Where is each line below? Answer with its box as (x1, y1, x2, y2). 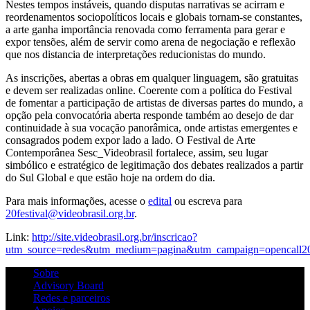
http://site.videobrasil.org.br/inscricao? (32, 230, 197, 243)
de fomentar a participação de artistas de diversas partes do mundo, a (6, 96, 303, 109)
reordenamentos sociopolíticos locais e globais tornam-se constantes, (6, 10, 302, 23)
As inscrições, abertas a (6, 71, 110, 84)
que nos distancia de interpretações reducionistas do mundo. (6, 48, 266, 60)
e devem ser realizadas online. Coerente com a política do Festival (6, 84, 292, 96)
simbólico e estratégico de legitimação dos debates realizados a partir (6, 158, 303, 171)
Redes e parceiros (33, 291, 110, 304)
